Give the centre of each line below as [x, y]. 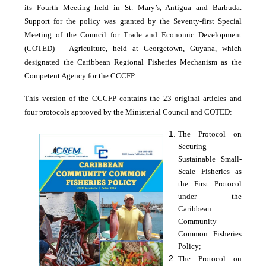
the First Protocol [210, 183]
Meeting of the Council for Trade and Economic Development [133, 34]
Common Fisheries [210, 233]
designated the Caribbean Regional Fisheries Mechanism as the [133, 62]
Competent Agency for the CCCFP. [80, 75]
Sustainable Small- [210, 159]
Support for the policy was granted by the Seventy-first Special [133, 21]
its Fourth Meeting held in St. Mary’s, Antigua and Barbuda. [133, 7]
